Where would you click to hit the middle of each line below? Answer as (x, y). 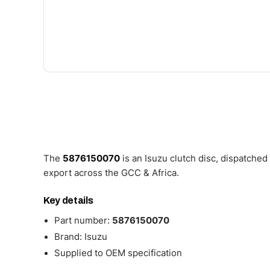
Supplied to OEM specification (118, 253)
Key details (68, 201)
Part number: (83, 221)
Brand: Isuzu (81, 237)
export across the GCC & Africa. (111, 173)
